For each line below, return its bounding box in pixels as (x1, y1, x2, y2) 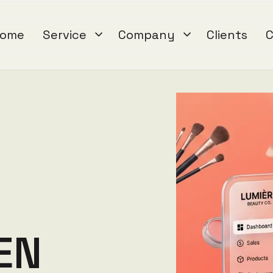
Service (43, 27, 87, 43)
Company (118, 27, 175, 43)
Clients (207, 27, 247, 43)
